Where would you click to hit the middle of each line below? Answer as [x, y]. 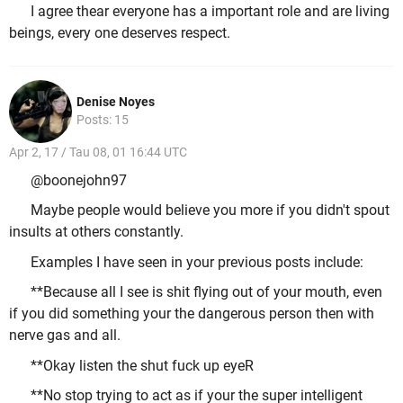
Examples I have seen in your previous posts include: [199, 262]
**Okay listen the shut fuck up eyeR [142, 365]
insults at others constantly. [96, 232]
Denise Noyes [116, 102]
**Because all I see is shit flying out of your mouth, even [206, 292]
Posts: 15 [103, 120]
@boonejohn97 [79, 180]
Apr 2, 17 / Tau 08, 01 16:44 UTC [98, 152]
